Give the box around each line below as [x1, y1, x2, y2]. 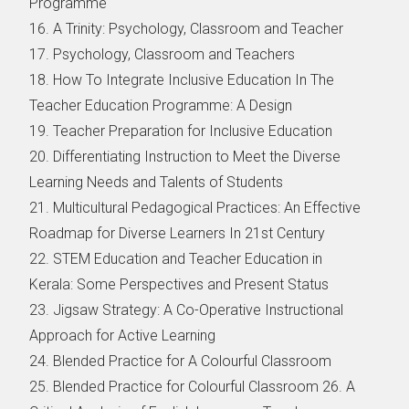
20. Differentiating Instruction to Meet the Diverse [29, 147, 341, 165]
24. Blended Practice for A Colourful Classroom [29, 351, 336, 370]
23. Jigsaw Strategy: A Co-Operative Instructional [29, 300, 344, 319]
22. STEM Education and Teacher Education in [29, 249, 323, 267]
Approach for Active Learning [29, 326, 220, 344]
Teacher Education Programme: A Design [29, 96, 293, 114]
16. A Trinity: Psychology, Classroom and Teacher [29, 19, 348, 37]
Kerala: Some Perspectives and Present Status [29, 275, 330, 293]
